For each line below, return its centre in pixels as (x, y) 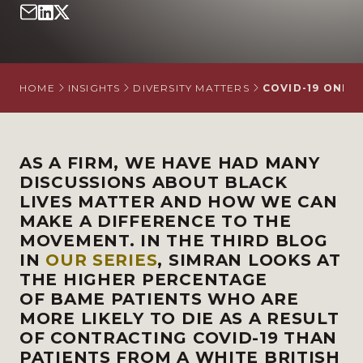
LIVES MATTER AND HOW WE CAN (179, 202)
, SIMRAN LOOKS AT (249, 260)
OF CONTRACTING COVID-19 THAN (179, 338)
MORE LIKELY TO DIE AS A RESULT (179, 318)
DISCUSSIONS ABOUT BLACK (154, 182)
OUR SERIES (102, 260)
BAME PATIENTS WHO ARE (175, 299)
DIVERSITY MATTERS (191, 88)
